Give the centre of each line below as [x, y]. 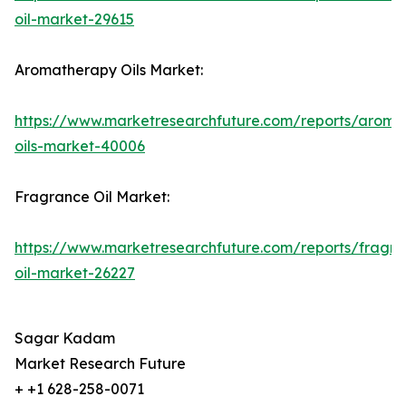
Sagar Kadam [65, 338]
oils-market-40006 [80, 146]
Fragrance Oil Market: [92, 197]
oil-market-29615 [74, 19]
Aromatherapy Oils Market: [109, 70]
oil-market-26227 [75, 273]
